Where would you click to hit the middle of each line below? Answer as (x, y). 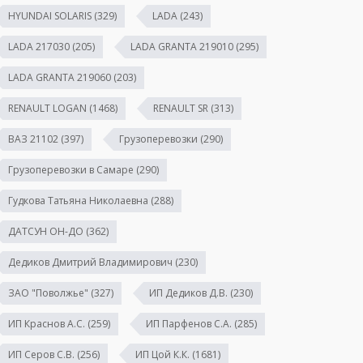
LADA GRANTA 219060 (59, 77)
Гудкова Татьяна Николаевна (78, 200)
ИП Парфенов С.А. (188, 323)
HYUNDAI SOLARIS (49, 15)
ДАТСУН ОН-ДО (45, 231)
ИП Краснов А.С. (46, 323)
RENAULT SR (180, 108)
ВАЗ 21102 (33, 139)
